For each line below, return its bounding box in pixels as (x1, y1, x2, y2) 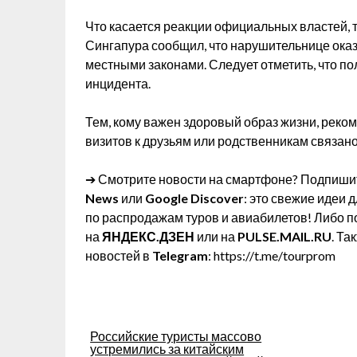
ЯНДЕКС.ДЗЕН (102, 229, 194, 244)
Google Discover (145, 190, 244, 206)
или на (194, 229, 237, 244)
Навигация (65, 312, 158, 335)
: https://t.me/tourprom (208, 248, 335, 263)
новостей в (85, 248, 152, 263)
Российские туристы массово (90, 328, 262, 343)
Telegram (152, 248, 208, 263)
